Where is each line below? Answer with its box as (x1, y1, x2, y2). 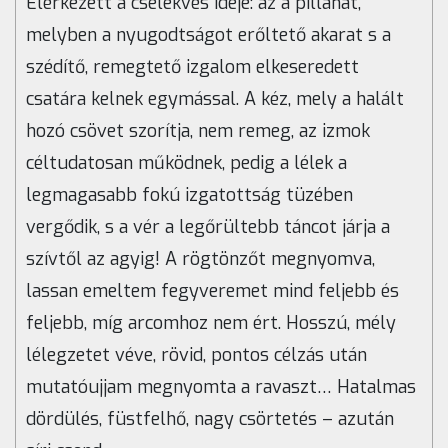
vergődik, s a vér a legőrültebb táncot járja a (26, 215, 390, 240)
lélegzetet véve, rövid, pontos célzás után (26, 343, 367, 368)
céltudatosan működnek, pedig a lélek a (26, 151, 347, 176)
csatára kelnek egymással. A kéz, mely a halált (26, 87, 404, 112)
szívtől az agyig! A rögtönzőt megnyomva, (26, 247, 375, 272)
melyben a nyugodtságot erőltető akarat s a (26, 23, 391, 48)
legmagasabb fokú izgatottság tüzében (26, 183, 353, 208)
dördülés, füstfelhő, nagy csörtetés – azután (26, 407, 394, 432)
